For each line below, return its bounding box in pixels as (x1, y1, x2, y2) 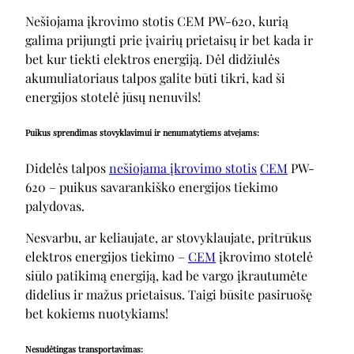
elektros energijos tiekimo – (25, 247, 188, 265)
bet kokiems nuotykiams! (25, 304, 168, 322)
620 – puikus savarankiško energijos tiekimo (25, 178, 278, 195)
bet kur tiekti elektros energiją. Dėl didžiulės (25, 50, 280, 67)
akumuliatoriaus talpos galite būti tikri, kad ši (25, 69, 285, 86)
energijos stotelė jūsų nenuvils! (25, 88, 201, 105)
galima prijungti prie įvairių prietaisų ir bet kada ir (25, 31, 313, 48)
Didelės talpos (25, 159, 109, 176)
